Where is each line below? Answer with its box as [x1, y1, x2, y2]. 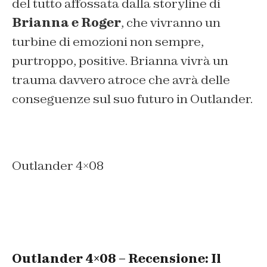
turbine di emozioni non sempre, [12, 33, 204, 49]
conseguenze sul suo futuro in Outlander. [12, 91, 253, 107]
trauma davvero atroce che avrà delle [12, 72, 230, 88]
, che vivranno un [121, 14, 221, 30]
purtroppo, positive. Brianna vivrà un [12, 52, 228, 69]
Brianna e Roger [12, 14, 121, 30]
